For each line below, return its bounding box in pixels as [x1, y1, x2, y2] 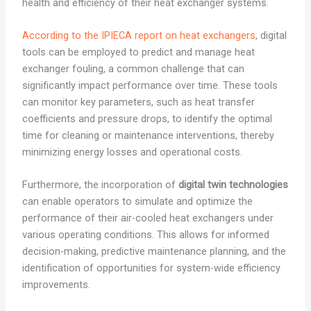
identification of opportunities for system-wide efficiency [22, 262, 280, 275]
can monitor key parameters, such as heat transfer [22, 95, 255, 108]
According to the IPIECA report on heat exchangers [22, 28, 255, 42]
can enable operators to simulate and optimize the [22, 195, 253, 208]
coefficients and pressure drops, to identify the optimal [22, 112, 272, 125]
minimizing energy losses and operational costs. [22, 145, 242, 158]
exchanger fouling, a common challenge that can [22, 62, 244, 75]
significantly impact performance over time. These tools [22, 78, 278, 92]
